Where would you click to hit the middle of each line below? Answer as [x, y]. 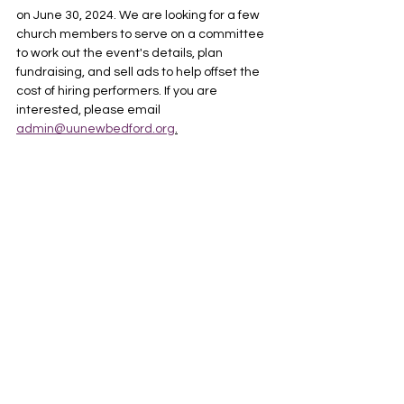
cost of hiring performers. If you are [118, 92]
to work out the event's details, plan [121, 54]
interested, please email [90, 110]
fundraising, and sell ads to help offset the [139, 73]
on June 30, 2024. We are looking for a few [139, 16]
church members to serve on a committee [142, 35]
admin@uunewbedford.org [96, 129]
